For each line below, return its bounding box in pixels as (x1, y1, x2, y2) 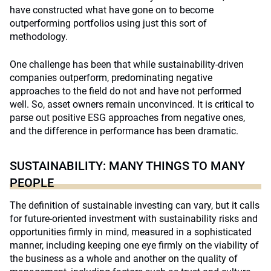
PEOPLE (10, 175, 54, 190)
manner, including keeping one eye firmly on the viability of (10, 240, 259, 251)
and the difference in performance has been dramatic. (10, 125, 238, 137)
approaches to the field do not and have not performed (10, 85, 241, 97)
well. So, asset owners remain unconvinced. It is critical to (10, 99, 254, 110)
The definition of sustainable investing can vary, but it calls (10, 200, 260, 211)
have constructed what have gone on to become (10, 4, 214, 16)
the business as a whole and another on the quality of (10, 253, 238, 264)
